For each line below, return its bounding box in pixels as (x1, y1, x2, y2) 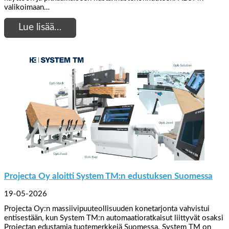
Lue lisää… (18, 22, 62, 33)
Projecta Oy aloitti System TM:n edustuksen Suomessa (4, 171, 213, 180)
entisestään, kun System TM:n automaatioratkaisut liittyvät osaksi (4, 214, 223, 222)
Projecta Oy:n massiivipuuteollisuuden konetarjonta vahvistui (4, 205, 210, 213)
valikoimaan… (4, 3, 50, 11)
